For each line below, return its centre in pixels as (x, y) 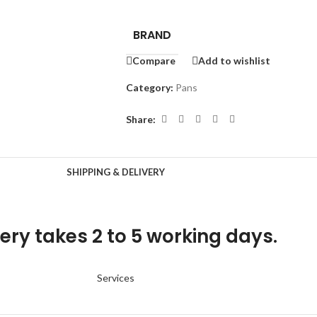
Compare (154, 60)
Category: (149, 88)
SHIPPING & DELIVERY (115, 172)
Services (115, 278)
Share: (140, 119)
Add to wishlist (234, 60)
